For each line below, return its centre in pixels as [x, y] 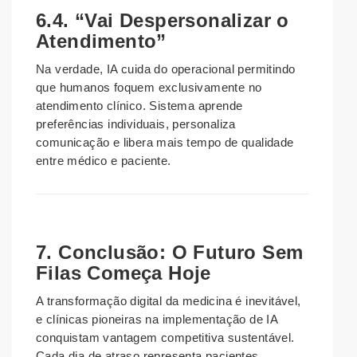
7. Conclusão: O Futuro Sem [170, 253]
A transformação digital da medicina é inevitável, [169, 301]
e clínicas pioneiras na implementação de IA [157, 320]
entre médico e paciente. [104, 161]
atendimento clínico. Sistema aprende [139, 106]
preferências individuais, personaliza [136, 124]
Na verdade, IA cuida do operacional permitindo [166, 69]
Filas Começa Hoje [124, 273]
